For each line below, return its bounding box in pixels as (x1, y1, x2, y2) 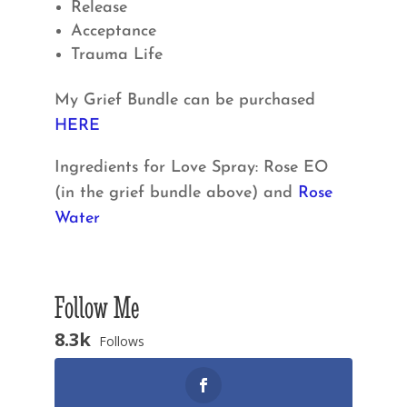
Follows (98, 333, 144, 350)
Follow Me (54, 289, 139, 325)
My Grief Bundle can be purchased (54, 92, 315, 109)
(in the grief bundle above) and (54, 184, 298, 202)
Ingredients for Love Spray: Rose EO (54, 159, 328, 176)
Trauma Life (70, 46, 163, 64)
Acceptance (70, 23, 156, 40)
